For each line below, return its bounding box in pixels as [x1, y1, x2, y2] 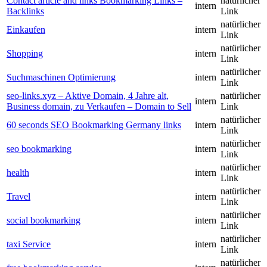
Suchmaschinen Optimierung [7, 72, 116, 83]
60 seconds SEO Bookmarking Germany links [7, 120, 181, 131]
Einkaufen [7, 24, 45, 35]
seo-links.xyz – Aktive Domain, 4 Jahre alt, [7, 91, 169, 101]
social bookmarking [7, 215, 80, 226]
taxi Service [7, 239, 51, 250]
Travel [7, 191, 30, 202]
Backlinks [7, 6, 44, 17]
